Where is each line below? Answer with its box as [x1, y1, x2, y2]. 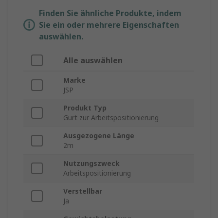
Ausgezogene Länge [63, 131, 134, 141]
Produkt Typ [63, 103, 107, 113]
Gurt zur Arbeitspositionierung [63, 113, 159, 123]
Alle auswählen [63, 55, 123, 66]
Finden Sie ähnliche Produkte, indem [39, 8, 182, 19]
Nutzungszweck [63, 159, 120, 168]
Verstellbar [63, 186, 102, 196]
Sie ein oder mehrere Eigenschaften [39, 19, 179, 31]
